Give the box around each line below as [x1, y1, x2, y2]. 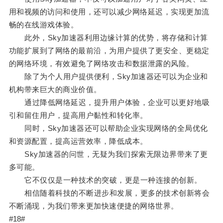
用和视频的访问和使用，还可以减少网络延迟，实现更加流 [8, 7, 210, 16]
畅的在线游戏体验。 [8, 20, 79, 29]
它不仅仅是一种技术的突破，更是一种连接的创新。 [8, 176, 202, 185]
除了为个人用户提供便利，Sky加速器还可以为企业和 [8, 72, 208, 81]
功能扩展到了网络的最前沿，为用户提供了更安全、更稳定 [8, 46, 210, 55]
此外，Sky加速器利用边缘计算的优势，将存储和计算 [8, 33, 208, 42]
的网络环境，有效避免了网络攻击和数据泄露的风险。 [8, 59, 194, 68]
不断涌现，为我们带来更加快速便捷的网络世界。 [8, 202, 179, 211]
